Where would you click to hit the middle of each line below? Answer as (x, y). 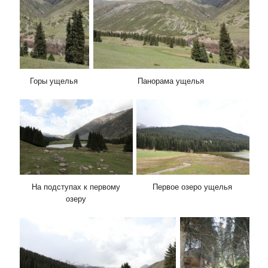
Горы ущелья (54, 81)
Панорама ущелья (170, 81)
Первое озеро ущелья (192, 187)
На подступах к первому (76, 187)
